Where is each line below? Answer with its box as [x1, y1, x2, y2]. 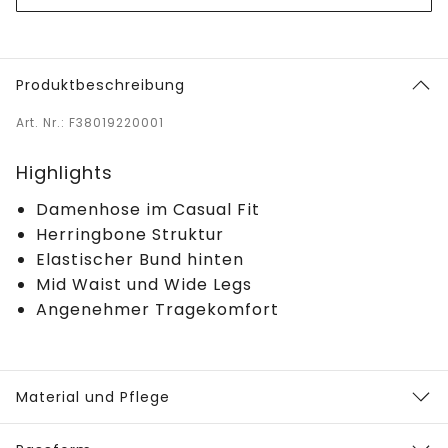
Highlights [16, 159, 113, 185]
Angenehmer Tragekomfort [36, 297, 279, 321]
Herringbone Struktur [36, 222, 224, 246]
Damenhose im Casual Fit [36, 197, 260, 221]
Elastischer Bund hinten [36, 247, 244, 271]
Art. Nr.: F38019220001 [16, 113, 164, 131]
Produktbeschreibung [16, 74, 185, 95]
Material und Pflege [16, 386, 170, 407]
